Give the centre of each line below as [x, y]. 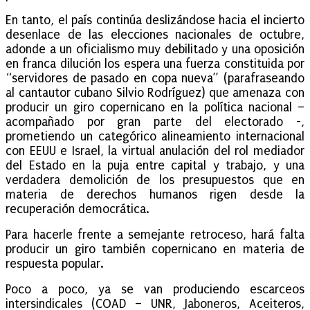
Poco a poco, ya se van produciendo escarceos [155, 290]
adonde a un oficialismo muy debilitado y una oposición [155, 50]
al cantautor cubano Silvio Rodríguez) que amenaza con [155, 93]
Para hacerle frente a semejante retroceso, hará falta [155, 235]
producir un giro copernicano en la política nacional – [155, 108]
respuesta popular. [55, 264]
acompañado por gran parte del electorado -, [155, 122]
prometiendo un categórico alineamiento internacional [155, 137]
